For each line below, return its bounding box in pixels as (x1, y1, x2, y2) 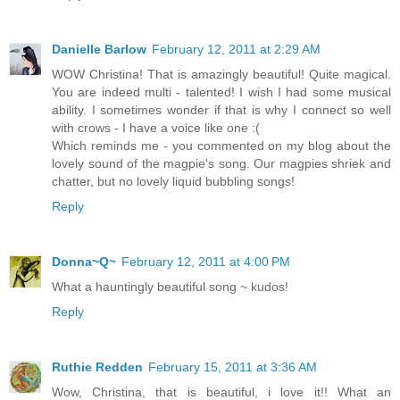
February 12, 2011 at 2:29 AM (152, 41, 321, 56)
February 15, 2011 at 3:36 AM (148, 359, 317, 374)
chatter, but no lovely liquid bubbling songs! (52, 173, 295, 188)
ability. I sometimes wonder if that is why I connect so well (52, 102, 391, 117)
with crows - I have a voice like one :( (52, 120, 260, 135)
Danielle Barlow (52, 41, 146, 56)
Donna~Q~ (52, 254, 116, 269)
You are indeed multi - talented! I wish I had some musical (52, 84, 391, 99)
